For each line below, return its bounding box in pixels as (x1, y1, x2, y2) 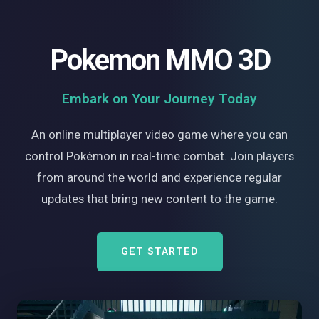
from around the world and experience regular (37, 169, 282, 184)
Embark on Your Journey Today (62, 90, 257, 107)
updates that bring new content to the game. (41, 191, 278, 206)
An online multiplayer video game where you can (31, 127, 288, 142)
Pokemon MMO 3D (49, 43, 270, 77)
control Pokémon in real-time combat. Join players (25, 148, 294, 163)
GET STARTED (120, 245, 199, 258)
